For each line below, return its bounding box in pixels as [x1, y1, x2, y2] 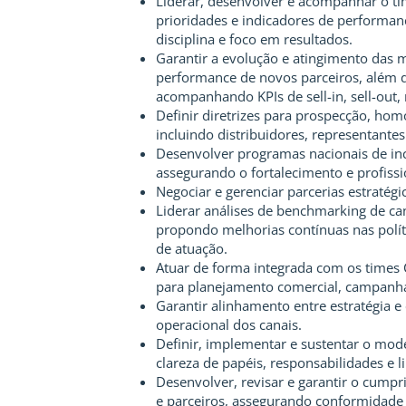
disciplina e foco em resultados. [156, 30, 353, 48]
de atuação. [156, 239, 227, 257]
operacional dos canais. [156, 315, 302, 333]
